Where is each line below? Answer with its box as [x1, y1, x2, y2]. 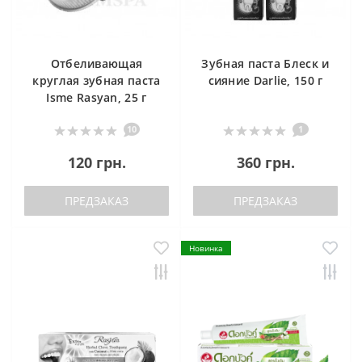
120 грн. [67, 153, 126, 173]
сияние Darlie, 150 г [208, 73, 323, 89]
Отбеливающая [50, 56, 143, 72]
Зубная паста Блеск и [201, 56, 330, 72]
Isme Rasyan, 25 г [46, 90, 147, 106]
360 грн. [236, 153, 295, 173]
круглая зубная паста [32, 73, 161, 89]
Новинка [189, 242, 223, 255]
